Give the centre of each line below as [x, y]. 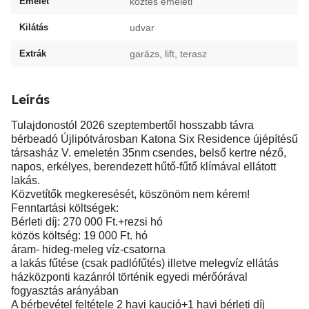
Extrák [33, 53]
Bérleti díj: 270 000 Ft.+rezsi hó [87, 222]
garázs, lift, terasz [168, 54]
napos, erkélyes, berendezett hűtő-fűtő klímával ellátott [143, 167]
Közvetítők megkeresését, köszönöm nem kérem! [130, 194]
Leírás [30, 100]
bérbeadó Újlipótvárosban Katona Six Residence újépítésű [154, 139]
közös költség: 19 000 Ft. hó [79, 236]
